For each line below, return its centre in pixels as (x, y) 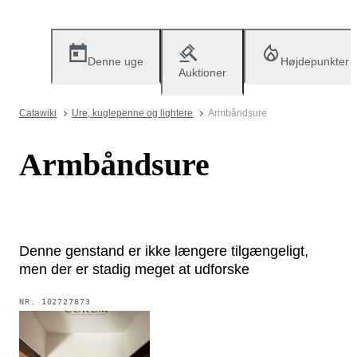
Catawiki (38, 113)
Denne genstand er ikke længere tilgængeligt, (164, 251)
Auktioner (202, 73)
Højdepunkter (315, 61)
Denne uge (116, 61)
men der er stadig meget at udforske (134, 269)
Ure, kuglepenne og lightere (132, 113)
